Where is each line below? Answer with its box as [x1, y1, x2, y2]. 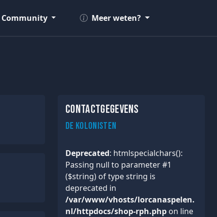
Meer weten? [90, 13, 143, 23]
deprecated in [65, 183, 116, 193]
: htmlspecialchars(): [109, 148, 183, 158]
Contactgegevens [65, 102, 139, 116]
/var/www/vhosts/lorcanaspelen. [65, 194, 195, 205]
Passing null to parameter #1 [65, 159, 171, 170]
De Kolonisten [65, 120, 117, 132]
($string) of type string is [65, 171, 155, 182]
